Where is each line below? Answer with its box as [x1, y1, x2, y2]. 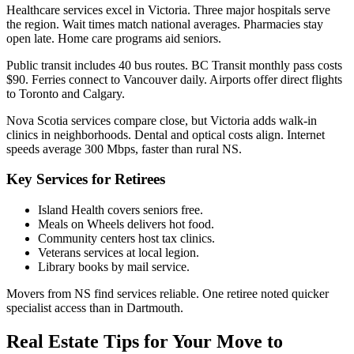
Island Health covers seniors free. [38, 203, 203, 217]
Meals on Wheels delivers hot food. [38, 217, 214, 232]
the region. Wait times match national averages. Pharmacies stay [6, 17, 323, 31]
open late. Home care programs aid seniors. [6, 31, 221, 45]
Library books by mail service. [38, 260, 190, 274]
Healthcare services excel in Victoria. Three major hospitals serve [6, 2, 330, 17]
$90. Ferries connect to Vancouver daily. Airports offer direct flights [6, 72, 342, 86]
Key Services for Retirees [6, 171, 165, 188]
